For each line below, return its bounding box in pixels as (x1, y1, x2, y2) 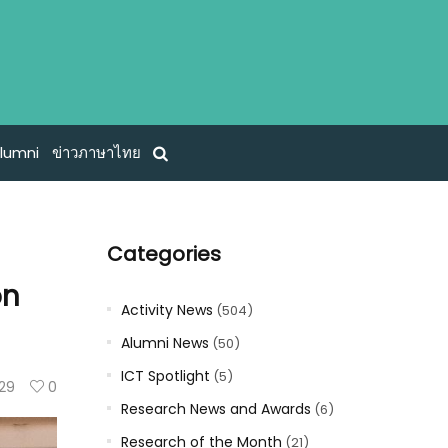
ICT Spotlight (120, 366, 210, 386)
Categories (106, 240, 221, 268)
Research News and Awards (120, 399, 311, 419)
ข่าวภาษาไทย (51, 142, 141, 164)
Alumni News (120, 333, 209, 353)
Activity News (120, 300, 213, 320)
